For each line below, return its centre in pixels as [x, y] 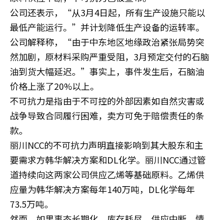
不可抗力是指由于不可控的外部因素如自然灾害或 [107, 101]
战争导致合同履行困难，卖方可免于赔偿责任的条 [107, 115]
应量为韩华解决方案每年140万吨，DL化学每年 [102, 189]
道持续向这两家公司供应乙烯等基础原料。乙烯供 [107, 174]
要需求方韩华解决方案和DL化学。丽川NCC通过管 [108, 160]
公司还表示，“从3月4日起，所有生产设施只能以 [108, 12]
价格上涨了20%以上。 [54, 86]
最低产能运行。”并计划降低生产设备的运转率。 [107, 27]
